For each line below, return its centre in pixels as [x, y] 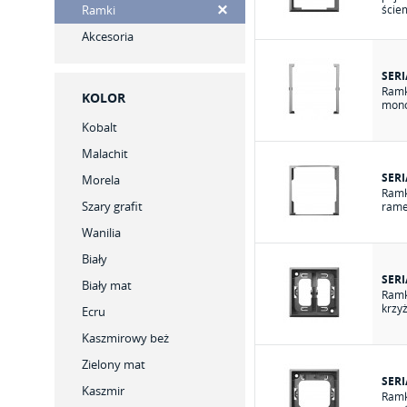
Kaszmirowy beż [125, 338]
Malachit [105, 154]
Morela [101, 180]
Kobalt [99, 127]
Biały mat [107, 285]
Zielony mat [114, 364]
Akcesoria [108, 36]
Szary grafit [112, 206]
